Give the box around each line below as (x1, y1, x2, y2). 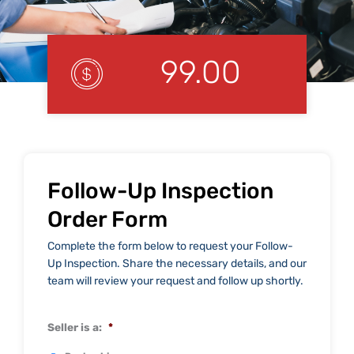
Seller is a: (47, 320, 102, 333)
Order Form (47, 205, 168, 232)
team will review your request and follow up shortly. (47, 273, 303, 288)
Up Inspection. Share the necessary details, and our (47, 256, 307, 270)
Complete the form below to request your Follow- (47, 239, 293, 253)
